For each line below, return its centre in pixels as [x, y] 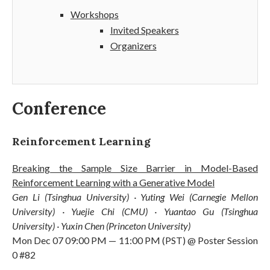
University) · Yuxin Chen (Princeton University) [101, 225]
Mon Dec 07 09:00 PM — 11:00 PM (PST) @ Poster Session [135, 240]
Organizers [133, 45]
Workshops [94, 14]
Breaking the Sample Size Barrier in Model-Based [135, 168]
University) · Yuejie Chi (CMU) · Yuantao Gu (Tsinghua [135, 211]
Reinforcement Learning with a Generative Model [113, 182]
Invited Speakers [144, 30]
